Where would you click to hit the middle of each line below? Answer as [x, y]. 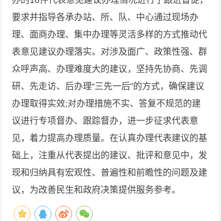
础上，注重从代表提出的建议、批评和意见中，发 [110, 155]
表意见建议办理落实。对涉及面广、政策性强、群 [110, 52]
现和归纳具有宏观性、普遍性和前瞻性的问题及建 [110, 173]
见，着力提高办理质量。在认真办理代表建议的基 [110, 138]
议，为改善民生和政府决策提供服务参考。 [96, 190]
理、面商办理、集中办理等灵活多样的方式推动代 [110, 35]
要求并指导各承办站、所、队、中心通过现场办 [105, 17]
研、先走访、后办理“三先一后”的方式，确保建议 [108, 86]
